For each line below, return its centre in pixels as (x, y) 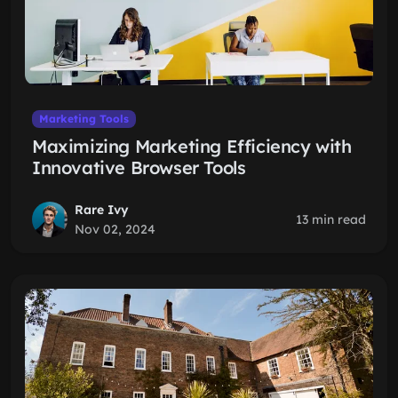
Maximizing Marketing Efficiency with (192, 146)
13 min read (331, 219)
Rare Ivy (102, 210)
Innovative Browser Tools (139, 167)
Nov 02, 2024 (115, 229)
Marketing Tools (84, 119)
